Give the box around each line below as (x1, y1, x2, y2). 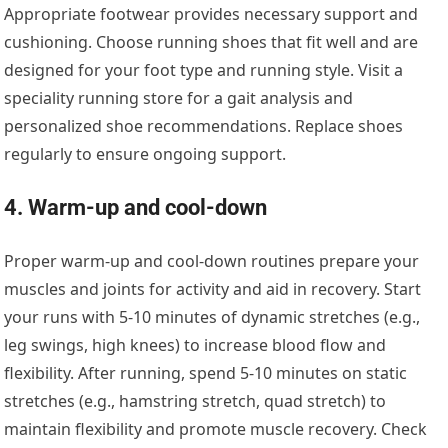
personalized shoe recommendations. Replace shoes (4, 115, 404, 138)
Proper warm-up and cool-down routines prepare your (4, 250, 420, 273)
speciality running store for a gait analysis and (4, 87, 354, 110)
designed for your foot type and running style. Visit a (4, 59, 404, 82)
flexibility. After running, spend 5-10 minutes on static (4, 362, 408, 385)
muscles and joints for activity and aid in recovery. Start (4, 278, 422, 301)
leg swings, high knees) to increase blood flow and (4, 334, 387, 357)
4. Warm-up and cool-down (4, 195, 268, 221)
